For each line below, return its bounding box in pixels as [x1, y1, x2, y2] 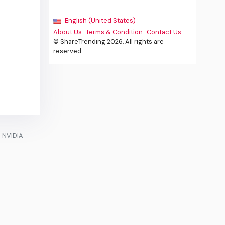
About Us [53, 28, 82, 37]
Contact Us [147, 28, 182, 37]
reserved [53, 47, 82, 56]
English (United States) [63, 16, 136, 25]
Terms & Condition [86, 28, 143, 37]
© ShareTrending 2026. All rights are [53, 37, 164, 46]
